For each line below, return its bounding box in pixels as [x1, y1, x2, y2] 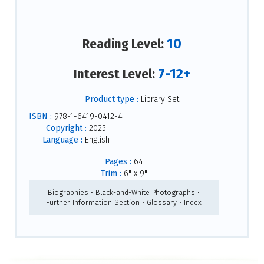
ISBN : [29, 111, 52, 122]
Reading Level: [82, 36, 167, 52]
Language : [42, 135, 82, 146]
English [82, 135, 110, 146]
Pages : [104, 157, 131, 167]
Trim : [100, 169, 121, 179]
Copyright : [45, 123, 87, 134]
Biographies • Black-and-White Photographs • [48, 188, 200, 197]
